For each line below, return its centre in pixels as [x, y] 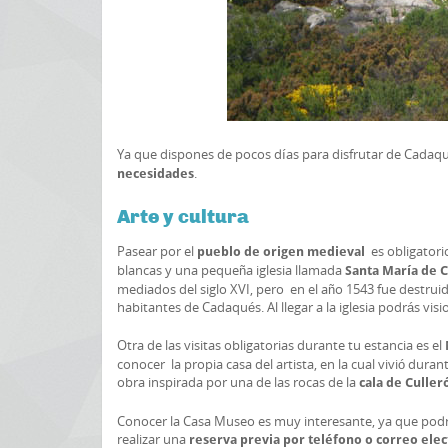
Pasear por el [157, 251]
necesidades [155, 173]
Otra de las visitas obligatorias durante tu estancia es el [281, 345]
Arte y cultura [183, 216]
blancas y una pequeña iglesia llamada [231, 270]
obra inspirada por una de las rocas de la [238, 382]
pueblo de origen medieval [281, 251]
